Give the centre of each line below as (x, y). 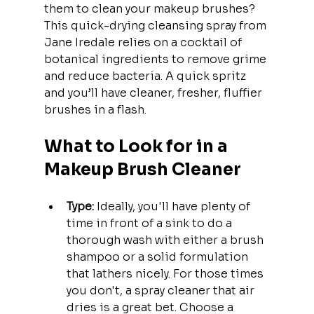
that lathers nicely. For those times (166, 273)
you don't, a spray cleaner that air (162, 290)
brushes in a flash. (95, 109)
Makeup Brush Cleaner (142, 169)
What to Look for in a (137, 146)
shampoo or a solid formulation (158, 257)
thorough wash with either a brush (166, 240)
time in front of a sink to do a (150, 223)
